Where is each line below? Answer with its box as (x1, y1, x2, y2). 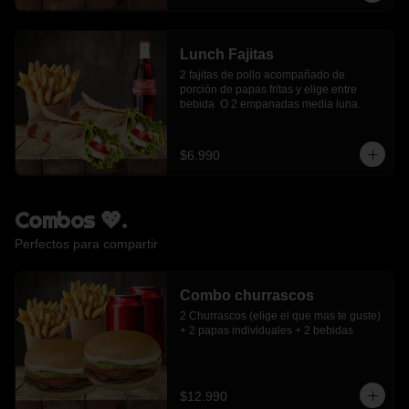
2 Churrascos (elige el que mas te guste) (179, 309, 381, 322)
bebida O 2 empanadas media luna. (179, 98, 361, 110)
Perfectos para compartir (15, 236, 158, 251)
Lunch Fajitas (179, 47, 274, 62)
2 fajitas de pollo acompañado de (179, 68, 345, 81)
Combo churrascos (179, 288, 314, 303)
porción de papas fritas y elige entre (179, 83, 357, 96)
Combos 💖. (15, 206, 127, 234)
